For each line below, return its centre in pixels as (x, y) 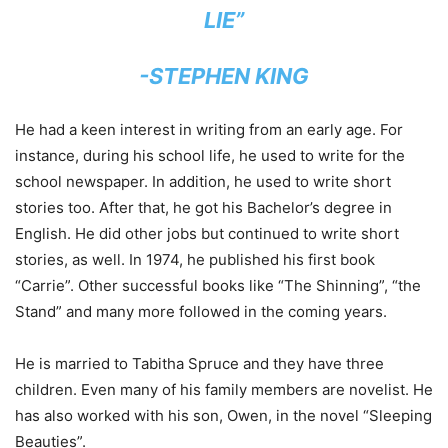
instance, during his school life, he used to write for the (210, 155)
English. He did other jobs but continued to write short (207, 233)
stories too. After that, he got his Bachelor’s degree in (203, 207)
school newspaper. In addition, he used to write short (203, 181)
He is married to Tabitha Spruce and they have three (199, 363)
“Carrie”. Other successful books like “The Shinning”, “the (218, 285)
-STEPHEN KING (224, 75)
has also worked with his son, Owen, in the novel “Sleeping (223, 415)
